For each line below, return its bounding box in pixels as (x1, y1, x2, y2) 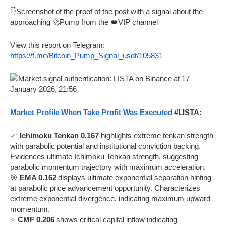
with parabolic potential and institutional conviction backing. (10, 141, 201, 150)
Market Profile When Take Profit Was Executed (10, 107, 172, 117)
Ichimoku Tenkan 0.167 (20, 131, 99, 140)
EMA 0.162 (20, 173, 56, 182)
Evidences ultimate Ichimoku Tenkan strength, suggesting (10, 152, 198, 161)
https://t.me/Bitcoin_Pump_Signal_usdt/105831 (10, 51, 163, 60)
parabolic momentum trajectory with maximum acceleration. (10, 162, 206, 171)
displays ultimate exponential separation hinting (56, 173, 211, 182)
